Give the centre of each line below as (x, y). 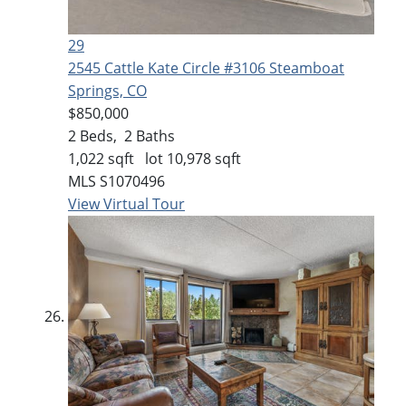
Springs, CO (107, 91)
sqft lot (135, 159)
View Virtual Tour (126, 204)
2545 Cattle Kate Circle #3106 (169, 68)
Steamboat (307, 68)
